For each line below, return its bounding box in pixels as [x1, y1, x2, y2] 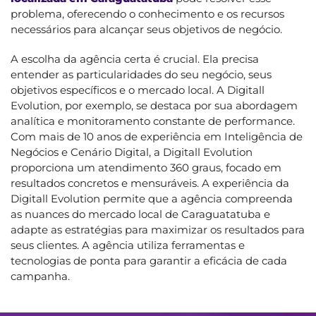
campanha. [11, 269, 70, 283]
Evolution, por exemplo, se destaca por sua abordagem [11, 98, 298, 112]
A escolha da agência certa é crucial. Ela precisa [11, 51, 259, 66]
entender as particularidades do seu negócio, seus [11, 67, 272, 81]
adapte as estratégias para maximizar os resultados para [11, 222, 305, 236]
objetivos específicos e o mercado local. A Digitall [11, 83, 265, 97]
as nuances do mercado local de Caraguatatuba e [11, 207, 270, 221]
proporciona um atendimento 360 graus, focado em [11, 160, 281, 174]
